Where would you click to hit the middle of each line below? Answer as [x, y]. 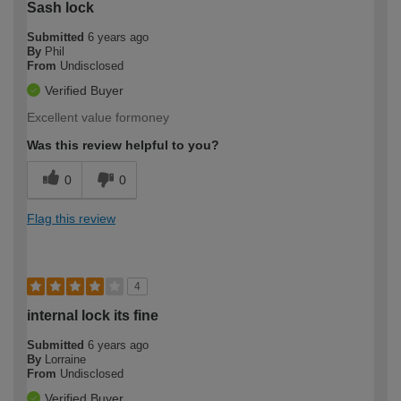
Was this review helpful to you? [123, 145]
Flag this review [71, 218]
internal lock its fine [93, 315]
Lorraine [65, 359]
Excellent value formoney [98, 117]
